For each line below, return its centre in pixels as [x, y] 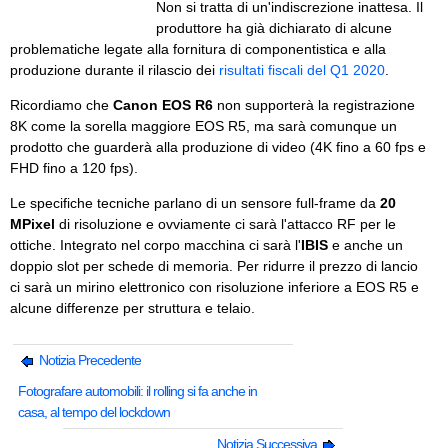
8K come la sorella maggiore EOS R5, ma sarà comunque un [203, 126]
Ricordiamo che [61, 105]
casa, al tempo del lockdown [94, 412]
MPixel [32, 224]
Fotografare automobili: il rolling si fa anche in [137, 391]
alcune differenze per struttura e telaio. [132, 308]
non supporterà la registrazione [314, 105]
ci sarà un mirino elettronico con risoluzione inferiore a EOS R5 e [214, 287]
